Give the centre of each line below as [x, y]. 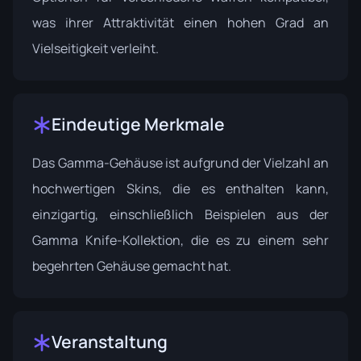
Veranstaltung [110, 342]
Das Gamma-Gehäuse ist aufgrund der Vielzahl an [180, 163]
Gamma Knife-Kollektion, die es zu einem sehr [180, 241]
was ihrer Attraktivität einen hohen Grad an [180, 23]
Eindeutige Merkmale [138, 124]
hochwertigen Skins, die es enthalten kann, [180, 189]
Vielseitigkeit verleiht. [95, 49]
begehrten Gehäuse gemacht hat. [132, 266]
